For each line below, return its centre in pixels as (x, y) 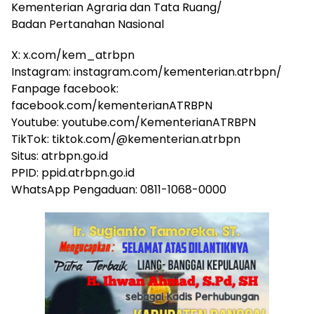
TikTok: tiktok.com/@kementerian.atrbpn (126, 139)
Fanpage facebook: (65, 89)
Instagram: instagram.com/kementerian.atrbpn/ (146, 72)
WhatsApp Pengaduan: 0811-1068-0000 (119, 190)
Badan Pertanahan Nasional (88, 25)
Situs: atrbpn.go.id (60, 156)
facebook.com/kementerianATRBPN (112, 106)
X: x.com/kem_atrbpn (73, 55)
